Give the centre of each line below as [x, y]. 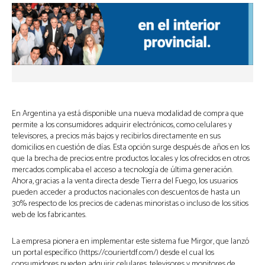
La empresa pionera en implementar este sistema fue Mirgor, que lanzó [130, 242]
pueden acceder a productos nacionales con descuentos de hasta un [126, 193]
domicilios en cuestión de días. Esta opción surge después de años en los [131, 148]
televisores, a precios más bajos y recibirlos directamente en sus [116, 137]
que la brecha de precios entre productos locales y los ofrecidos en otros [131, 159]
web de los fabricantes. [49, 215]
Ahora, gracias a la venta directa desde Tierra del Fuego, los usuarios [125, 182]
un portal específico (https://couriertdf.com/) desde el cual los [113, 253]
